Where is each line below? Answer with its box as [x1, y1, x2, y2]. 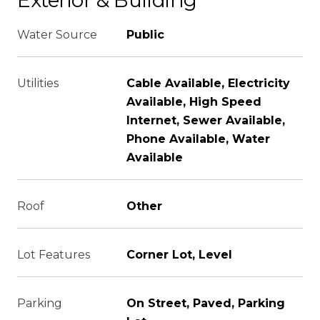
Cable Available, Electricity [126, 76, 290, 90]
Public [126, 28, 164, 41]
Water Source [17, 28, 97, 41]
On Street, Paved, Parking [126, 296, 285, 310]
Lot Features [17, 248, 90, 261]
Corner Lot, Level [126, 248, 232, 261]
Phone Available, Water [126, 132, 270, 146]
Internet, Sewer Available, [126, 114, 285, 127]
